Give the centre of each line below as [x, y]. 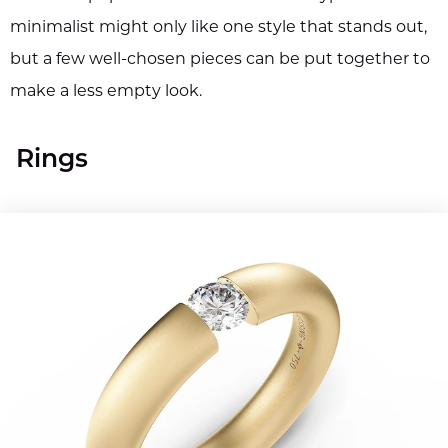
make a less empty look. [106, 91]
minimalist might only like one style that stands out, [218, 27]
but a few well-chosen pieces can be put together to [220, 59]
